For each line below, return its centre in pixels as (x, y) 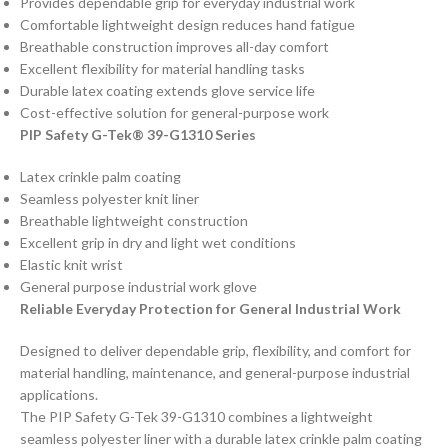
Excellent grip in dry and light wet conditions (158, 242)
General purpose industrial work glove (138, 286)
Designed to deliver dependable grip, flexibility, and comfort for (215, 350)
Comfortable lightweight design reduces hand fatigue (187, 24)
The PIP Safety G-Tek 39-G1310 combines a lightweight (196, 416)
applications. (59, 394)
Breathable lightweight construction (134, 220)
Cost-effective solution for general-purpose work (174, 112)
